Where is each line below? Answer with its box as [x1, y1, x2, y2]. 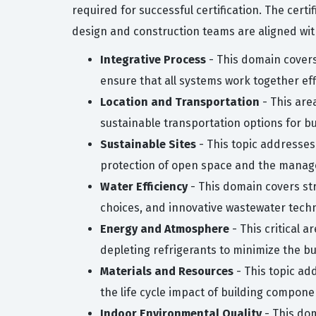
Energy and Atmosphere [100, 222, 229, 236]
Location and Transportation [100, 95, 260, 109]
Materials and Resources [100, 265, 233, 278]
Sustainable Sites [100, 138, 196, 151]
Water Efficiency [100, 180, 188, 193]
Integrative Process [100, 53, 206, 66]
